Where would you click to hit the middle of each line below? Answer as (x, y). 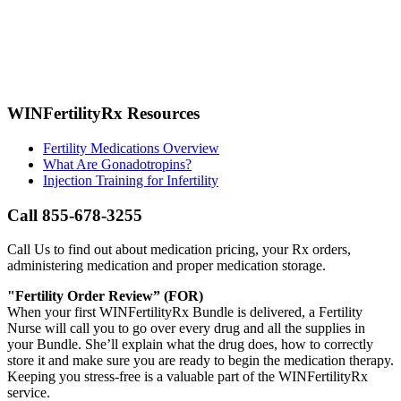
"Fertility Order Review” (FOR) (105, 296)
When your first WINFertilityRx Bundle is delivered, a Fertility (185, 312)
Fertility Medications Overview (131, 148)
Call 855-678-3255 (75, 215)
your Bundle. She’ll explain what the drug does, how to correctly (190, 345)
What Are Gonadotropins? (117, 164)
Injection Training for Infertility (131, 180)
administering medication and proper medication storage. (166, 266)
